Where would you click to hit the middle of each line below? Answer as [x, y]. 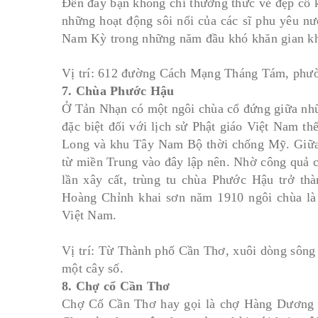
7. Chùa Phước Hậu [118, 91]
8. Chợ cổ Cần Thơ [116, 286]
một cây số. [93, 268]
